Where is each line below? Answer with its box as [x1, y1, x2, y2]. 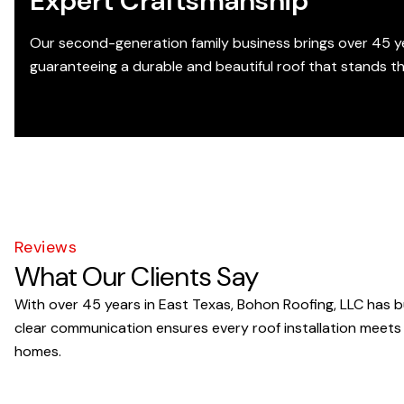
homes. [14, 342, 61, 361]
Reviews [14, 236, 78, 258]
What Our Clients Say [14, 259, 258, 294]
